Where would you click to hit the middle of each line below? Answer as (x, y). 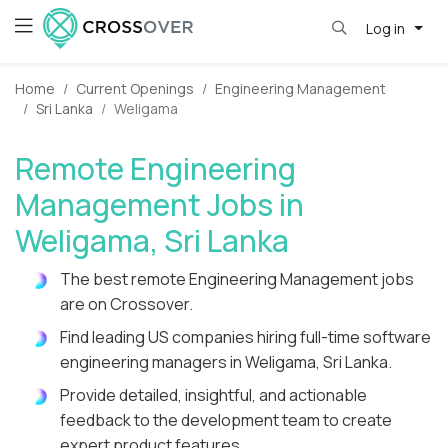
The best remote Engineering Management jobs (237, 279)
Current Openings (135, 89)
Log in (386, 28)
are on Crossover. (126, 304)
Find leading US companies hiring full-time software (245, 337)
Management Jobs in (159, 205)
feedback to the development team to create (226, 420)
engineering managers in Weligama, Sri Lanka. (226, 362)
